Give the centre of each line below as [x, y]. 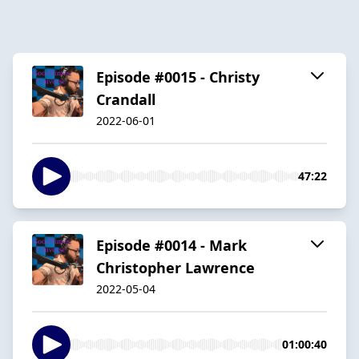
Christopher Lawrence [175, 267]
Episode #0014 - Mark [171, 245]
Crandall [126, 99]
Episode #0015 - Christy [178, 77]
